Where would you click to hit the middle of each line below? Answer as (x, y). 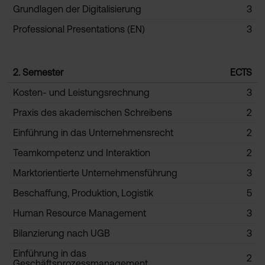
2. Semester (38, 72)
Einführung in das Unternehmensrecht (93, 132)
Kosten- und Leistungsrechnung (81, 92)
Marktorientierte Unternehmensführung (95, 173)
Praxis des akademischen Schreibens (93, 112)
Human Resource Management (80, 213)
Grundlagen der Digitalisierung (77, 9)
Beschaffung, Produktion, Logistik (83, 193)
